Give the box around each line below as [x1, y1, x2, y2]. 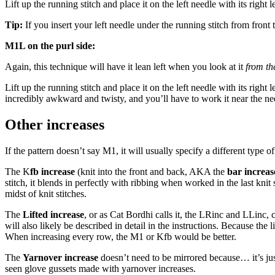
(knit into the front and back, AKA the [75, 166, 227, 177]
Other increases [5, 117, 104, 133]
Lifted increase [23, 209, 84, 220]
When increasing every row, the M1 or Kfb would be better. [5, 231, 236, 242]
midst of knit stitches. [5, 188, 87, 199]
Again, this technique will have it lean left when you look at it [5, 61, 243, 72]
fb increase [30, 166, 75, 177]
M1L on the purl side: [5, 41, 95, 52]
